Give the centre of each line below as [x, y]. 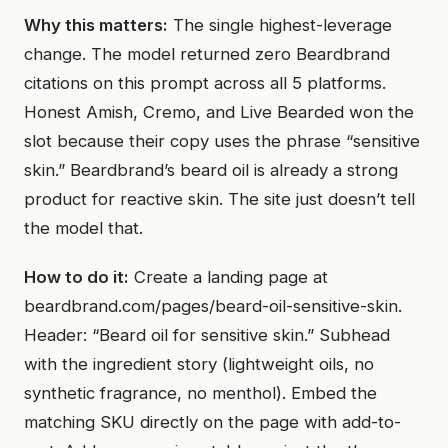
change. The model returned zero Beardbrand [207, 54]
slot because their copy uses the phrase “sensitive [222, 141]
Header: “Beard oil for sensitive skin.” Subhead [207, 335]
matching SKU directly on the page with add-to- [212, 422]
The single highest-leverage [280, 25]
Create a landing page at [228, 277]
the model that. [83, 228]
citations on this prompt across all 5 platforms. [205, 83]
